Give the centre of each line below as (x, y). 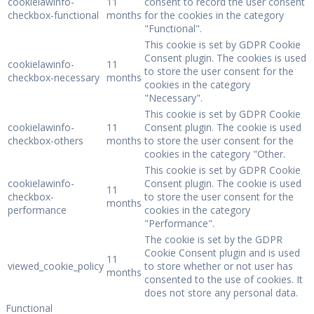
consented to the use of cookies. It (224, 279)
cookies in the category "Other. (215, 153)
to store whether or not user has (219, 266)
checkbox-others (46, 140)
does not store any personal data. (221, 292)
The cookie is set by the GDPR (213, 239)
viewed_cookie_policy (56, 266)
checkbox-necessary (54, 77)
